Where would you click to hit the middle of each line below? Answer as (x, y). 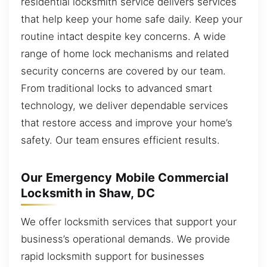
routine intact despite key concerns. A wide (123, 36)
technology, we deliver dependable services (125, 105)
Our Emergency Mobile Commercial (125, 178)
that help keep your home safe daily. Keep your (132, 19)
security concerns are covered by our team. (123, 71)
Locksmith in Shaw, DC (88, 193)
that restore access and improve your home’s (127, 122)
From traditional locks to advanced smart (117, 88)
